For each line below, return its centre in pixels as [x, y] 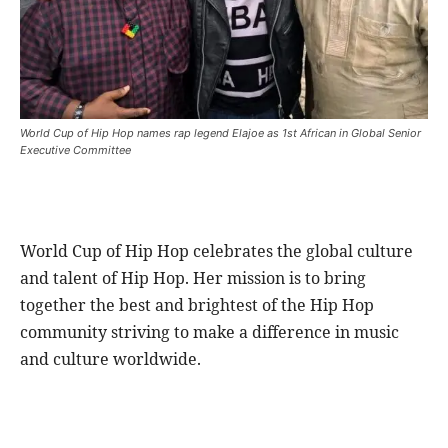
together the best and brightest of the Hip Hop [197, 305]
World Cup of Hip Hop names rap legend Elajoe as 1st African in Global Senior [220, 133]
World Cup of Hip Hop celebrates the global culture [216, 251]
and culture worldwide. [110, 359]
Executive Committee [75, 150]
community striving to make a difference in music [209, 332]
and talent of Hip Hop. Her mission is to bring [193, 278]
